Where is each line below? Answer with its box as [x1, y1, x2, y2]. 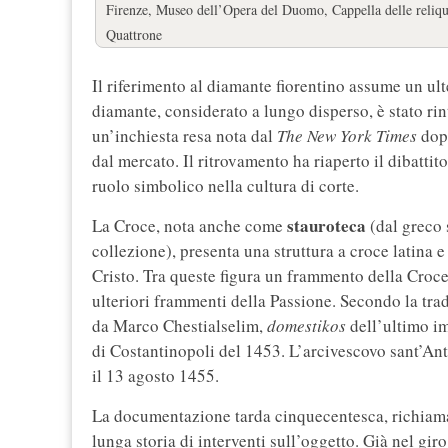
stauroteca [287, 212, 366, 238]
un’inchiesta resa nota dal [92, 123, 277, 147]
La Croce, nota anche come [92, 213, 287, 237]
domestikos [267, 313, 346, 337]
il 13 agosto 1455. [92, 363, 219, 387]
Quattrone [106, 24, 162, 44]
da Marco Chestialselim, [92, 313, 267, 337]
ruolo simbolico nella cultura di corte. [92, 173, 359, 197]
